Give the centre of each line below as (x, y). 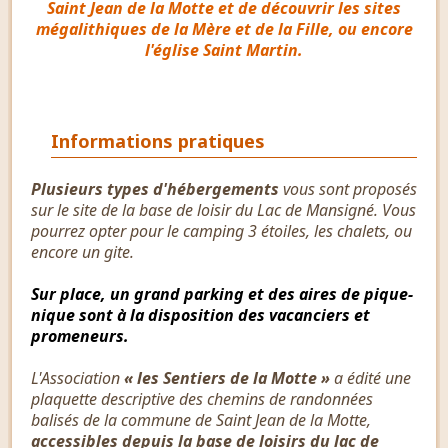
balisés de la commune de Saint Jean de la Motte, (201, 419)
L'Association (77, 377)
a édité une (370, 377)
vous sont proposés (350, 188)
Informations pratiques (158, 140)
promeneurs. (80, 335)
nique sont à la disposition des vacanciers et (200, 314)
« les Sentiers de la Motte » (227, 377)
